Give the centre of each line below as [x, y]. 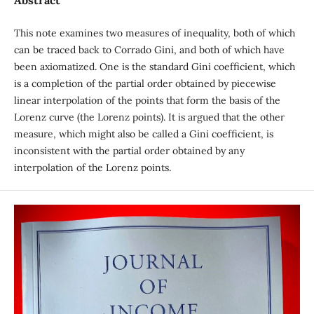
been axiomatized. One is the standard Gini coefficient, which [154, 67]
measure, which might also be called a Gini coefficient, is [143, 134]
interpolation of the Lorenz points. [92, 168]
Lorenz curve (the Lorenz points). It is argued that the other [149, 117]
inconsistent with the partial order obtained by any [129, 151]
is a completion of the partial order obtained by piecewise [145, 84]
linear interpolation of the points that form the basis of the [147, 101]
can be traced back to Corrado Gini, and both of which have [149, 50]
